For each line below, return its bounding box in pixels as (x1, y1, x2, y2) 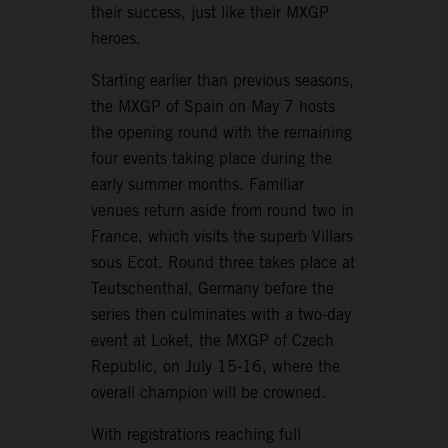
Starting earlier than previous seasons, (91, 71, 355, 91)
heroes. (91, 29, 142, 49)
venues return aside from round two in (91, 201, 355, 221)
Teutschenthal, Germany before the (91, 279, 335, 299)
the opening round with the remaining (91, 123, 353, 143)
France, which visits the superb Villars (91, 227, 354, 247)
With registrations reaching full (91, 425, 302, 445)
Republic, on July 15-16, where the (91, 357, 341, 377)
